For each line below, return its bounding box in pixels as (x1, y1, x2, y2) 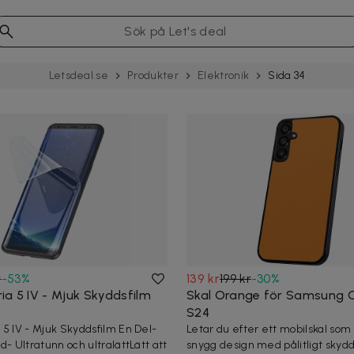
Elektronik (197, 69, 250, 82)
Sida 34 (268, 69, 306, 82)
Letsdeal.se (48, 69, 109, 82)
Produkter (127, 69, 179, 82)
